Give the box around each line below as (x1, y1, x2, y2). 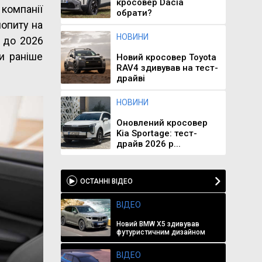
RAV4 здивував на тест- (116, 63, 218, 73)
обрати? (116, 8, 152, 18)
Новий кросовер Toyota (116, 52, 216, 63)
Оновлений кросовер (116, 118, 208, 128)
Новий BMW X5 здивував (116, 220, 199, 228)
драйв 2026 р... (116, 139, 181, 149)
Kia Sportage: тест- (116, 128, 197, 139)
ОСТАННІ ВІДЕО (80, 177, 133, 185)
